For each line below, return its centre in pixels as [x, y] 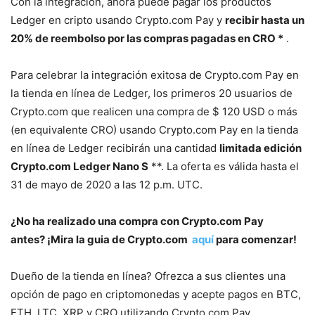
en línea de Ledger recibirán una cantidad [115, 148]
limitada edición [261, 148]
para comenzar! [255, 239]
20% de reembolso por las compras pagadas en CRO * [147, 38]
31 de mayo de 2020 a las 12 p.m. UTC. [107, 184]
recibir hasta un [265, 20]
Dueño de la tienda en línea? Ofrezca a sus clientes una [148, 276]
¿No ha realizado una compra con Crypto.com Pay [137, 221]
